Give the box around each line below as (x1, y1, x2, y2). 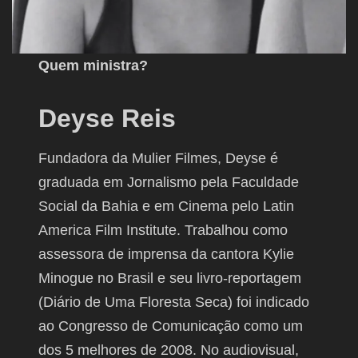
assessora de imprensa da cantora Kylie (38, 246, 295, 263)
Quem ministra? (38, 58, 149, 74)
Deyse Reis (38, 104, 177, 133)
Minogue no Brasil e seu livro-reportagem (38, 270, 302, 287)
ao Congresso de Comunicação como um (38, 318, 304, 335)
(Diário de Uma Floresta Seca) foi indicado (38, 294, 310, 311)
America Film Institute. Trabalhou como (38, 222, 288, 239)
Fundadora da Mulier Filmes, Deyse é (38, 150, 279, 167)
